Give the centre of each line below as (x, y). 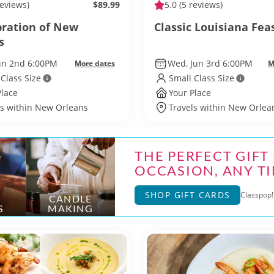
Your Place (190, 93)
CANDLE (70, 198)
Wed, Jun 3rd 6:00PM (210, 63)
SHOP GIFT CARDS (187, 195)
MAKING (70, 208)
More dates (95, 63)
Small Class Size (202, 78)
